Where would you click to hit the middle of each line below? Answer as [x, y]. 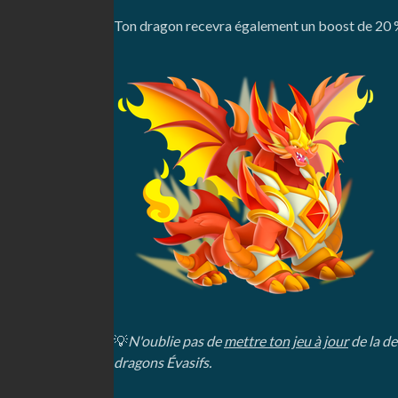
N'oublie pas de [176, 341]
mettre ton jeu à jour [286, 341]
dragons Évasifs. [163, 362]
